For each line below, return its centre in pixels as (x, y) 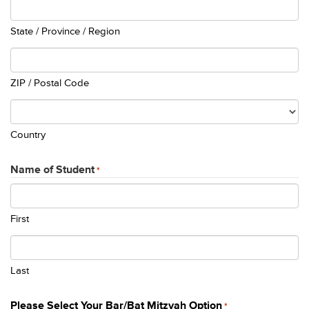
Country (28, 135)
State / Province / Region (65, 31)
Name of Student (52, 170)
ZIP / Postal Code (50, 83)
